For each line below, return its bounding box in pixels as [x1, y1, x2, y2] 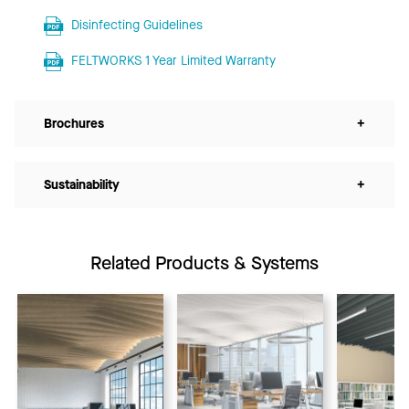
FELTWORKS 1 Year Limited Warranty [70, 52, 276, 70]
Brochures [44, 115, 104, 133]
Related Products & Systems [90, 251, 319, 277]
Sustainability [44, 176, 120, 194]
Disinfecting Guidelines [70, 16, 203, 35]
